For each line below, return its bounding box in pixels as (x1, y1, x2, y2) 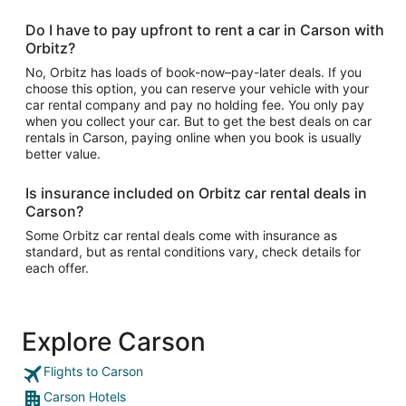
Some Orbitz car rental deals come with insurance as (25, 227, 337, 243)
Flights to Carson (43, 363, 143, 379)
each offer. (25, 260, 89, 275)
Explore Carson (22, 326, 206, 357)
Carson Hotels (43, 389, 126, 404)
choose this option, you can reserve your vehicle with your (25, 81, 369, 96)
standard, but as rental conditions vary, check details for (25, 244, 361, 259)
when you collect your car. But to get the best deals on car (25, 113, 372, 129)
